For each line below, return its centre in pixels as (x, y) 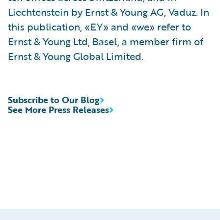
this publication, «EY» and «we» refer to (99, 27)
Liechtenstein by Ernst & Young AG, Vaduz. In (109, 12)
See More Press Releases (58, 110)
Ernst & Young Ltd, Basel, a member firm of (106, 41)
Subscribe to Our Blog (54, 100)
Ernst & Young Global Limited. (76, 56)
